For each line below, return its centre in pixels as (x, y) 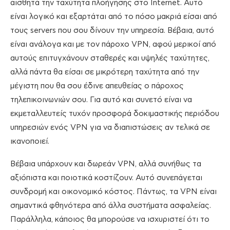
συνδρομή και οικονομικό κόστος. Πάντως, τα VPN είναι (113, 192)
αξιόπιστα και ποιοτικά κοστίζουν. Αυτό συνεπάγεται (106, 178)
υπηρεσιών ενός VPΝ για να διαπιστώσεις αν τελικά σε (110, 128)
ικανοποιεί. (30, 142)
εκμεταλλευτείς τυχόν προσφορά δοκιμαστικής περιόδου (115, 114)
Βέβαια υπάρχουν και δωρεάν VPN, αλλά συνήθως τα (106, 164)
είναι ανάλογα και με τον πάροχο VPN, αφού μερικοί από (113, 45)
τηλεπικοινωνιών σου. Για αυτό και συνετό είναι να (101, 100)
